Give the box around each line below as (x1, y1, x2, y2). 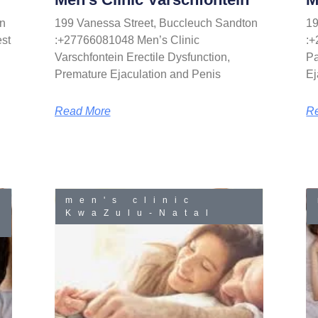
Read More (54, 104, 111, 117)
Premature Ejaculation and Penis (54, 67, 221, 80)
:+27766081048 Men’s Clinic (54, 33, 199, 46)
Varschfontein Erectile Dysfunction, (54, 50, 230, 63)
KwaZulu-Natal (65, 207, 215, 218)
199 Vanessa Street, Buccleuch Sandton (54, 16, 258, 29)
